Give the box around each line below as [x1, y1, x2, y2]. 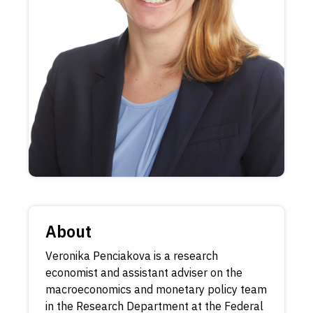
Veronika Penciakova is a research [45, 249, 218, 263]
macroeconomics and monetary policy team [45, 282, 267, 297]
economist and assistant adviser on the [45, 265, 242, 280]
